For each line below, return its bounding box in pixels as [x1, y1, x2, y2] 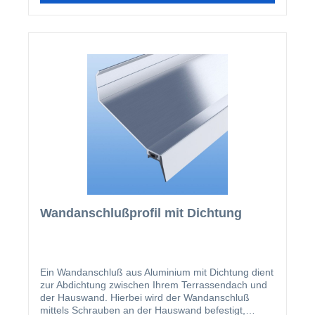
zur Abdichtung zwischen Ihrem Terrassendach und [40, 278, 267, 290]
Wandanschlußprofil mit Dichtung [40, 205, 242, 220]
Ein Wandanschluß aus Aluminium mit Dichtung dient [40, 266, 274, 278]
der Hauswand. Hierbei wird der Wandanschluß [40, 291, 250, 303]
